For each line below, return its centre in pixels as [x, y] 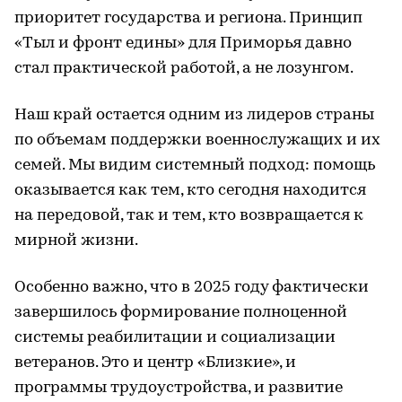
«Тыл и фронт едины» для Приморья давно [183, 44]
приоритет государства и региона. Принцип [188, 18]
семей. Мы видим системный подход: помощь [195, 166]
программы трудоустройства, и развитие [179, 388]
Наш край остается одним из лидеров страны [194, 115]
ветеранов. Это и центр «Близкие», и [155, 363]
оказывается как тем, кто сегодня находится [190, 191]
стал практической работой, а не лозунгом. [184, 69]
